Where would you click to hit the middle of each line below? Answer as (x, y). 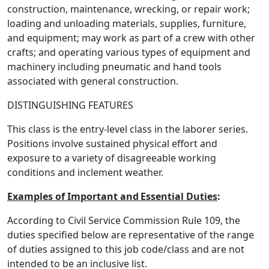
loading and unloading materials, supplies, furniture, (127, 23)
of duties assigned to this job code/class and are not (126, 249)
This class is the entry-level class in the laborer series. (128, 129)
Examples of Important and (73, 196)
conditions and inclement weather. (85, 172)
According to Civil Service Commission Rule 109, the (124, 220)
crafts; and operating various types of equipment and (129, 52)
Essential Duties (178, 196)
